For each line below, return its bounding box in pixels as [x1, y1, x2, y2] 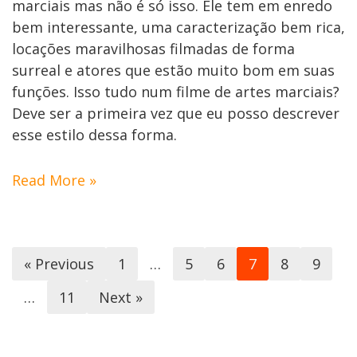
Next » [99, 287, 143, 307]
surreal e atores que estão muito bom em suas [12, 60, 335, 80]
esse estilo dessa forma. [12, 124, 177, 144]
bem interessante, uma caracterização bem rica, [12, 17, 345, 37]
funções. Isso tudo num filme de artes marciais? [12, 81, 339, 101]
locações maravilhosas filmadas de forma [12, 38, 295, 58]
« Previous [24, 253, 94, 273]
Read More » [12, 170, 96, 190]
